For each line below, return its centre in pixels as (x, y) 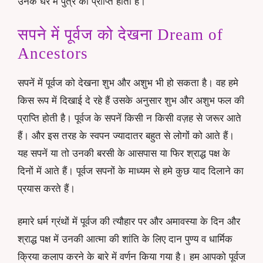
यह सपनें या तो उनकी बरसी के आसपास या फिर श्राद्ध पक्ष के (124, 154)
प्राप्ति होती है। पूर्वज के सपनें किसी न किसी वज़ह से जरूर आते (129, 119)
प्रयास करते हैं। (46, 189)
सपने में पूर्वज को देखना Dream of (120, 35)
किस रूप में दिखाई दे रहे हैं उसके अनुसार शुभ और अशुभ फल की (131, 101)
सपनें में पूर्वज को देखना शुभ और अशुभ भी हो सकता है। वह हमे (128, 83)
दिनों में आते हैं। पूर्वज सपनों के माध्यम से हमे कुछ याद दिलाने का (131, 171)
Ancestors (53, 54)
